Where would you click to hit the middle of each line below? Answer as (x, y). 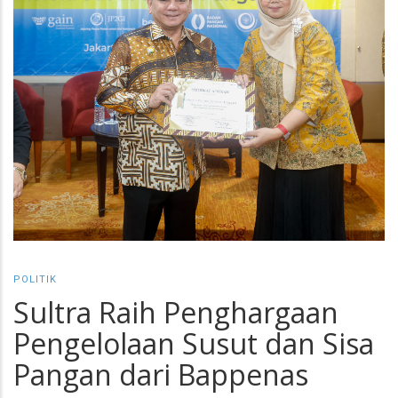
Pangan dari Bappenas (161, 374)
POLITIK (35, 279)
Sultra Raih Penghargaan (176, 312)
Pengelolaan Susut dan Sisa (194, 343)
